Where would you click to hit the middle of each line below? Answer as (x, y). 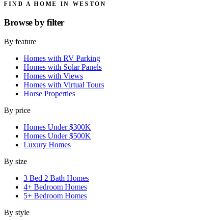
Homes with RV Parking (62, 58)
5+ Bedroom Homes (55, 195)
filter (56, 23)
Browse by (26, 23)
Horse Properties (49, 93)
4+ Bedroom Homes (55, 187)
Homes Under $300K (57, 127)
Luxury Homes (47, 144)
